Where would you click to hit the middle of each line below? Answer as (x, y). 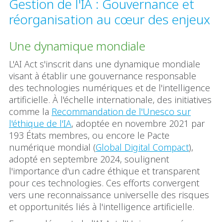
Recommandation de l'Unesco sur (121, 111)
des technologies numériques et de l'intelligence (110, 87)
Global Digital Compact (142, 147)
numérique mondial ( (52, 147)
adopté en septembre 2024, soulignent (89, 159)
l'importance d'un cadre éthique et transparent (104, 171)
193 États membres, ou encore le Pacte (89, 135)
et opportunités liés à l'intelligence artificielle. (103, 206)
